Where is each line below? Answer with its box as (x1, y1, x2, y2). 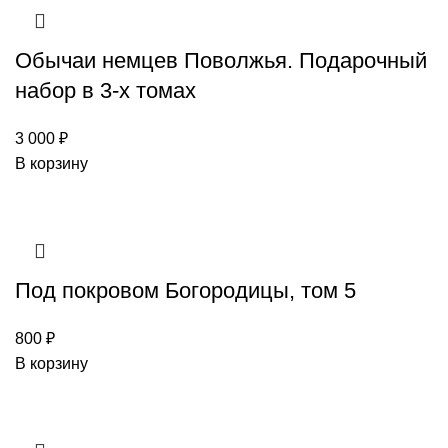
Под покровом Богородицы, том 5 (15, 278, 356, 304)
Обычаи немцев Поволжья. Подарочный (15, 48, 427, 74)
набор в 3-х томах (15, 78, 196, 104)
